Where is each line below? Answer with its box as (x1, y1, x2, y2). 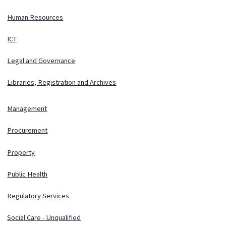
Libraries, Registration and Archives (7, 78, 117, 87)
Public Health (7, 169, 48, 179)
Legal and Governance (7, 55, 76, 65)
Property (7, 147, 35, 157)
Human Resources (7, 12, 64, 22)
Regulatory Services (7, 191, 70, 200)
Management (7, 104, 47, 114)
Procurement (7, 126, 48, 135)
